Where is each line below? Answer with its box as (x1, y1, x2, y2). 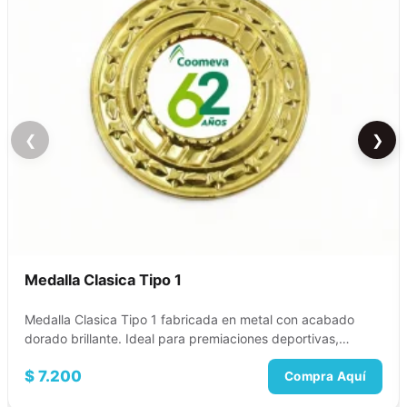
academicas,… (25, 349, 111, 365)
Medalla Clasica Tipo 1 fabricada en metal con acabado (25, 311, 354, 327)
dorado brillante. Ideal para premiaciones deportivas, (25, 330, 339, 346)
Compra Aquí (284, 368, 366, 383)
